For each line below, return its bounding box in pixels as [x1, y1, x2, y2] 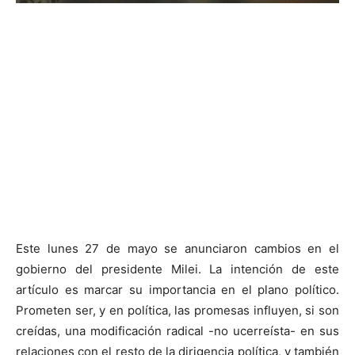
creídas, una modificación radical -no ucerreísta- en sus [16, 323, 339, 339]
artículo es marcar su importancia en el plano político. [16, 282, 339, 298]
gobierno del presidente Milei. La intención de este [16, 261, 339, 277]
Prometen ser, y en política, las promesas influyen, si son [16, 303, 339, 319]
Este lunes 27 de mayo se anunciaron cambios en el [16, 241, 339, 257]
